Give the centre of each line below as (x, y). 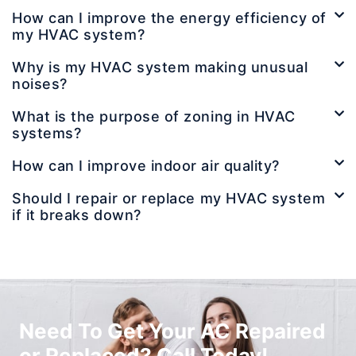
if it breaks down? (77, 215)
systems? (47, 133)
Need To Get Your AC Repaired (172, 331)
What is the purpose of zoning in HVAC (154, 117)
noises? (40, 84)
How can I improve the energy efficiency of (169, 18)
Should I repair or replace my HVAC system (169, 199)
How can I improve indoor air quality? (146, 166)
